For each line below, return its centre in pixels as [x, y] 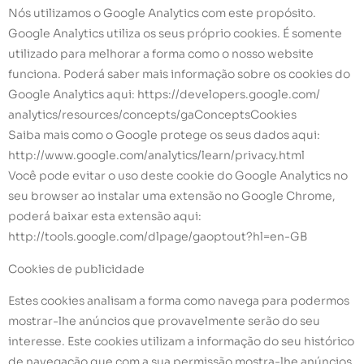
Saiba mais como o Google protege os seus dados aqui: [164, 135]
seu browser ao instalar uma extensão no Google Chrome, [172, 196]
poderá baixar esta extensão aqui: [105, 217]
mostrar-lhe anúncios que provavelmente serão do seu [164, 321]
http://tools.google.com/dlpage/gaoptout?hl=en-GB [158, 237]
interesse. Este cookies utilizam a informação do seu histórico [181, 342]
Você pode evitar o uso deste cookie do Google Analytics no [178, 176]
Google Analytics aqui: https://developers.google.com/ [164, 95]
